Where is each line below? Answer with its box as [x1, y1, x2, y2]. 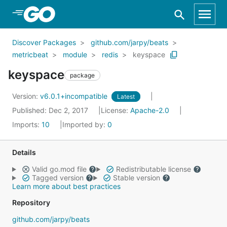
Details [12, 148, 36, 157]
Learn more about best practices [12, 182, 121, 191]
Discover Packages [12, 38, 76, 47]
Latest [117, 93, 135, 100]
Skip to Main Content [20, 9, 102, 19]
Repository [12, 198, 50, 207]
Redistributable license [113, 165, 193, 173]
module [63, 50, 87, 59]
